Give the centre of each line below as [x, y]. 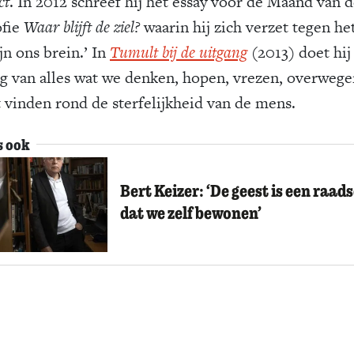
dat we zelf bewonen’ [190, 213]
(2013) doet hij [299, 52]
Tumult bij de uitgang [178, 52]
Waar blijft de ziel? [81, 27]
